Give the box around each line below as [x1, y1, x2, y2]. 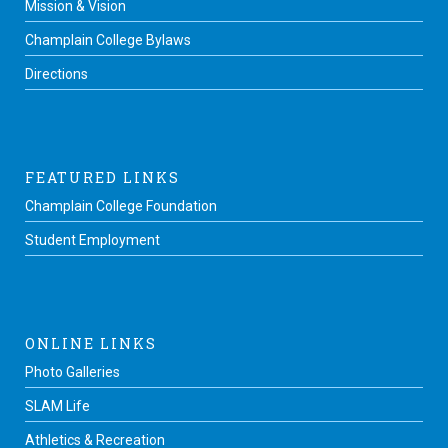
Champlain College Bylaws [25, 32, 191, 49]
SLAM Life [25, 398, 90, 415]
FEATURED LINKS [25, 168, 180, 188]
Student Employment [25, 232, 160, 249]
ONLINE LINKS [25, 334, 157, 354]
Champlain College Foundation [25, 198, 217, 215]
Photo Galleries [25, 364, 120, 381]
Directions [25, 66, 88, 83]
